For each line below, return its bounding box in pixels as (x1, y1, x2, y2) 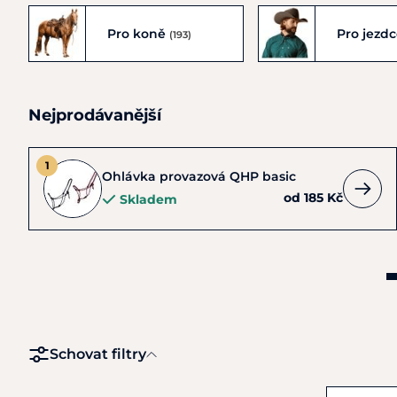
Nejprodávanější (28, 105, 161, 125)
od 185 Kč (284, 190, 343, 206)
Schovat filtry (50, 346, 146, 362)
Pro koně (107, 25, 169, 42)
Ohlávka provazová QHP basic (102, 168, 296, 184)
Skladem (120, 191, 177, 207)
